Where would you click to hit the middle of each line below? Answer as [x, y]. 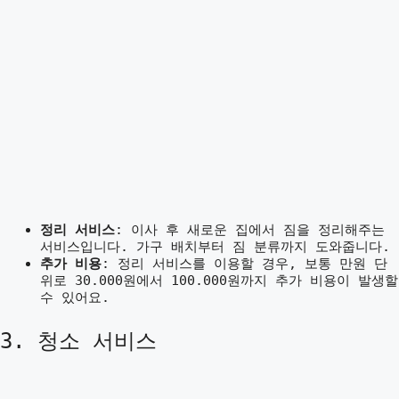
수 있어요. [75, 297]
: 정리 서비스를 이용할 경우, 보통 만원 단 [244, 264]
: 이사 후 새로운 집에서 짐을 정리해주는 [250, 230]
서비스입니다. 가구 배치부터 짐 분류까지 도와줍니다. [215, 247]
